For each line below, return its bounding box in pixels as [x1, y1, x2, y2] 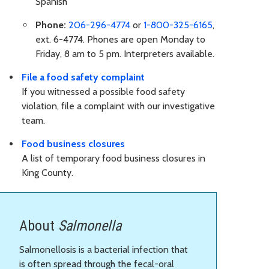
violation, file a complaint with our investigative [22, 100, 215, 112]
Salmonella [58, 217, 121, 234]
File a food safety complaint [22, 71, 145, 83]
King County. [22, 166, 73, 178]
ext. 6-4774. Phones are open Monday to [35, 34, 205, 46]
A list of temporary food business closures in [22, 152, 205, 164]
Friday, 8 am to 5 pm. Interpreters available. [35, 48, 214, 60]
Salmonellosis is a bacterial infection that [19, 243, 188, 255]
